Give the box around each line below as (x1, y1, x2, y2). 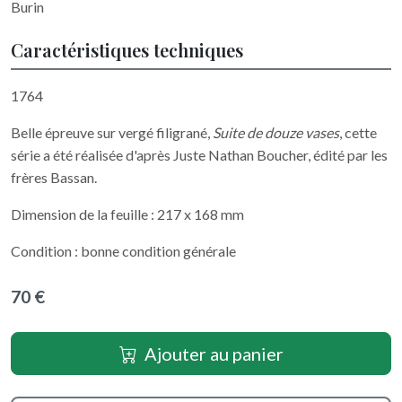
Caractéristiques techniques (11, 38, 243, 62)
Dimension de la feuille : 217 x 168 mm (11, 205, 244, 223)
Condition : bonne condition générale (11, 242, 236, 259)
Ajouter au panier (144, 343, 284, 364)
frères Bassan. (11, 169, 97, 186)
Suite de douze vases (213, 124, 339, 141)
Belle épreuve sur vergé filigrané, (11, 124, 213, 141)
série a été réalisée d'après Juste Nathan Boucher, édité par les (11, 146, 388, 163)
